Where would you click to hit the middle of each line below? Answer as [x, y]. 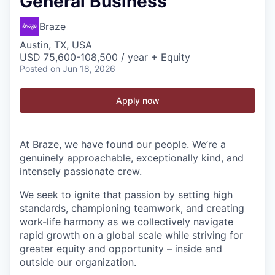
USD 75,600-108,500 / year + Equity [105, 57]
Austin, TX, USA [56, 45]
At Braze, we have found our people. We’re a [123, 144]
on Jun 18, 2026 [83, 68]
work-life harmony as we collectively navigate [126, 222]
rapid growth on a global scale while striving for [131, 235]
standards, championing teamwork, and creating [132, 208]
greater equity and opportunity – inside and [121, 249]
